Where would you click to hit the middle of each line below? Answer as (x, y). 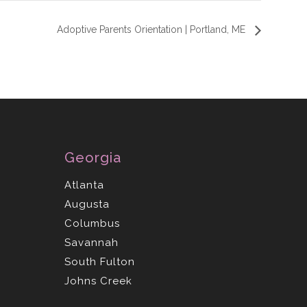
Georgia (93, 158)
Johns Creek (99, 281)
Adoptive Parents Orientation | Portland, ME (152, 30)
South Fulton (100, 262)
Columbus (93, 223)
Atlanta (85, 185)
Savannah (92, 243)
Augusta (87, 204)
